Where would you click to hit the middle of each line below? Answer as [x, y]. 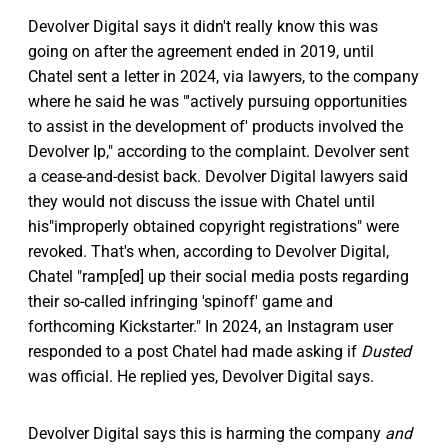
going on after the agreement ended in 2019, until [201, 51]
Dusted [386, 351]
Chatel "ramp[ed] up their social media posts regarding [218, 276]
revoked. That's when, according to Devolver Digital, [208, 251]
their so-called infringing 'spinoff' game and [180, 301]
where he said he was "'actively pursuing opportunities [217, 101]
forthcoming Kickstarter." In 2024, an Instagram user [210, 326]
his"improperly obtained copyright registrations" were [213, 226]
